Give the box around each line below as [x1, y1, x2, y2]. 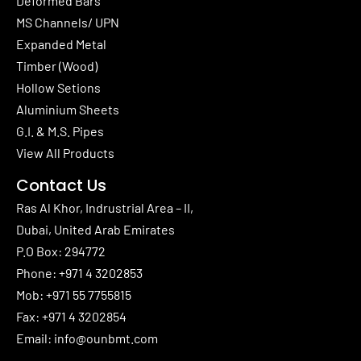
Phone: [16, 265, 59, 280]
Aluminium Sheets [16, 102, 119, 117]
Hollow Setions [16, 80, 101, 95]
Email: [16, 330, 54, 346]
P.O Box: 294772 [16, 243, 106, 259]
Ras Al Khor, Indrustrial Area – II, [16, 200, 193, 215]
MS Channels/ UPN [16, 15, 119, 30]
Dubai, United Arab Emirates [16, 222, 175, 237]
